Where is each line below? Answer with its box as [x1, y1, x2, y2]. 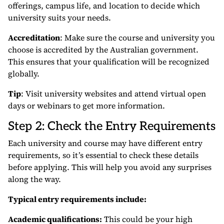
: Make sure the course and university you [60, 32, 215, 43]
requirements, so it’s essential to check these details [8, 149, 198, 161]
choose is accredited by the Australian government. [8, 44, 198, 55]
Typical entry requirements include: [8, 193, 146, 205]
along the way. [8, 173, 61, 185]
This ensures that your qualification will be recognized [8, 56, 209, 67]
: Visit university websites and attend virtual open [21, 88, 206, 99]
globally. [8, 68, 39, 79]
